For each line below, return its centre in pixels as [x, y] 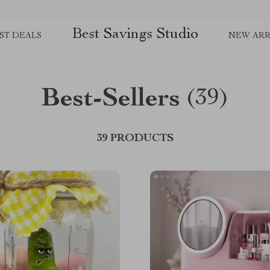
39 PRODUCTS [135, 139]
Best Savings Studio [135, 35]
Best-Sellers [111, 100]
